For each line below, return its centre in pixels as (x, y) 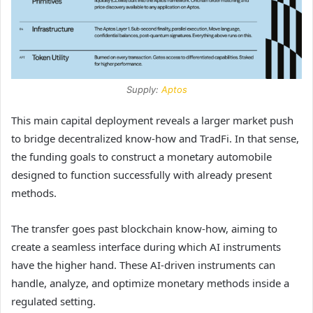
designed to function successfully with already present (141, 174)
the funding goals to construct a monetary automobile (141, 156)
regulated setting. (55, 301)
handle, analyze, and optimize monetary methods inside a (150, 283)
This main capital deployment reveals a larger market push (152, 120)
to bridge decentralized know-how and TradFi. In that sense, (155, 138)
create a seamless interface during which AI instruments (146, 246)
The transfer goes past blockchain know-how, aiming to (144, 228)
